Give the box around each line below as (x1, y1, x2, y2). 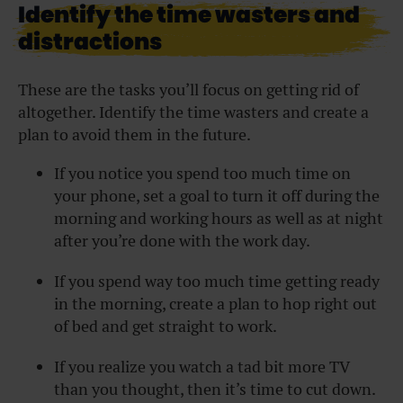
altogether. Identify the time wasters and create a (18, 101, 369, 122)
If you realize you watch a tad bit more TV (54, 355, 349, 377)
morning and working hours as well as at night (54, 207, 383, 228)
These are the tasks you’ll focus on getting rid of (18, 78, 359, 100)
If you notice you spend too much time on (54, 162, 351, 184)
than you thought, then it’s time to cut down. (54, 378, 376, 399)
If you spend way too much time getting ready (54, 270, 380, 291)
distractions (18, 25, 162, 58)
